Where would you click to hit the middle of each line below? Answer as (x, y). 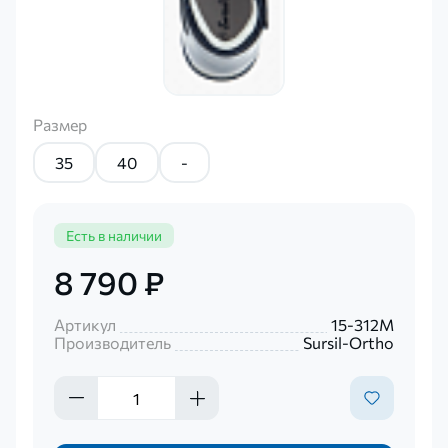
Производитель (112, 343)
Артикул (84, 325)
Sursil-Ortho (349, 343)
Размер (60, 125)
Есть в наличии (113, 235)
